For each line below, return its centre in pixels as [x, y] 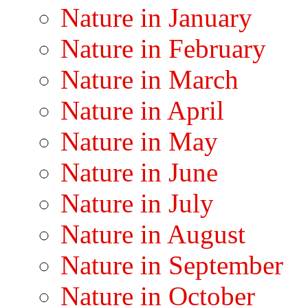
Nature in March [150, 79]
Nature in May [139, 141]
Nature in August [153, 234]
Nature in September [172, 265]
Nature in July [137, 203]
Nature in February [163, 48]
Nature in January [156, 17]
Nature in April [142, 110]
